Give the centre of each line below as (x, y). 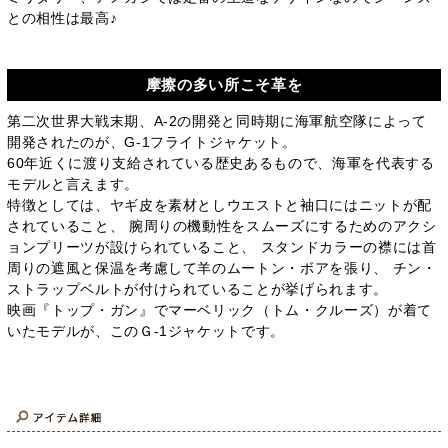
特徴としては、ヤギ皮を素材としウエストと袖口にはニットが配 (219, 204)
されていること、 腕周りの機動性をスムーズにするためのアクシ (222, 225)
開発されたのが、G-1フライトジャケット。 (152, 141)
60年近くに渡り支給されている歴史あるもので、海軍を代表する (221, 162)
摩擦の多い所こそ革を (224, 84)
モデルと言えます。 (73, 183)
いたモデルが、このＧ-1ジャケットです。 (146, 330)
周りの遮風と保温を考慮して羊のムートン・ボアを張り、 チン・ (222, 267)
